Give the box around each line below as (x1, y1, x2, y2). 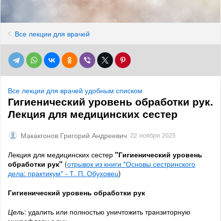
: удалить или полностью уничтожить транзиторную (24, 207, 190, 217)
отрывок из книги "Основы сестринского (67, 159, 195, 169)
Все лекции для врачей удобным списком (8, 85, 143, 95)
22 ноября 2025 (130, 131, 176, 140)
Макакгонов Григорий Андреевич (21, 130, 127, 141)
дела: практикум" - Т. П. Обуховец (8, 168, 118, 179)
